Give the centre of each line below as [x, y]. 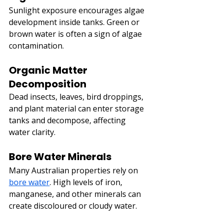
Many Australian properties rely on [74, 170]
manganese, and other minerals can [76, 194]
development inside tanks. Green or [75, 22]
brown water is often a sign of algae [76, 34]
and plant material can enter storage [77, 108]
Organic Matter [49, 70]
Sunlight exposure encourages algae [78, 10]
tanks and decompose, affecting [68, 120]
